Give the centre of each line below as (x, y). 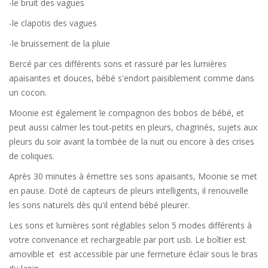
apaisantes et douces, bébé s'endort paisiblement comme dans (132, 78)
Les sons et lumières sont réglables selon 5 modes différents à (130, 226)
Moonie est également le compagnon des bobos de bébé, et (127, 113)
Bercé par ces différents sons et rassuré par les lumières (118, 64)
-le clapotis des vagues (53, 23)
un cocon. (28, 93)
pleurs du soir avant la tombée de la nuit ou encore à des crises (132, 142)
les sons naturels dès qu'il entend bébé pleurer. (99, 205)
